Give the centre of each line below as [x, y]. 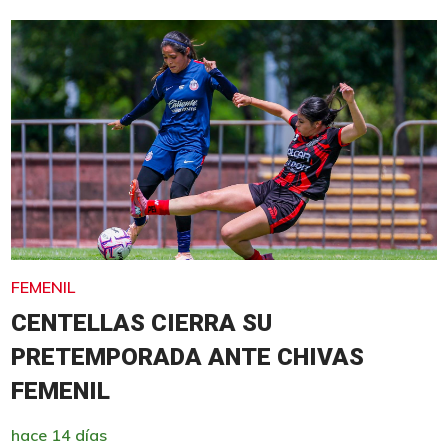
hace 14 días [58, 434]
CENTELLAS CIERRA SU [141, 322]
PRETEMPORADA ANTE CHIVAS [187, 356]
